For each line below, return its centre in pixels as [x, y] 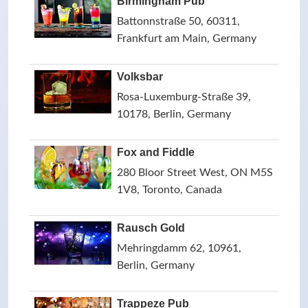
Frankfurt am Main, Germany [187, 38]
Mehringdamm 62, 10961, [179, 248]
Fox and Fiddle [156, 152]
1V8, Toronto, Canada [169, 190]
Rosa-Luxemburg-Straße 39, [184, 97]
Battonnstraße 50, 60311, [178, 21]
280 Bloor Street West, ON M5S [195, 173]
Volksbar [140, 77]
